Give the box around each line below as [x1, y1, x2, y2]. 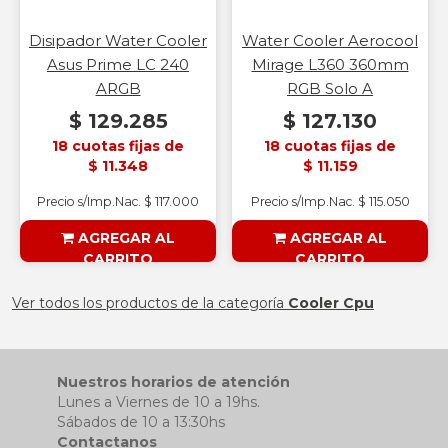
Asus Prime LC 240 [47, 55, 189, 75]
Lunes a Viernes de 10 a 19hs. [56, 392, 260, 411]
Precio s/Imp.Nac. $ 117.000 [37, 194, 199, 210]
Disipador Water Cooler [29, 31, 207, 51]
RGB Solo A [287, 79, 373, 99]
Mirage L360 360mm [251, 55, 409, 75]
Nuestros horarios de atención [56, 372, 290, 391]
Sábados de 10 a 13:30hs [56, 412, 225, 431]
